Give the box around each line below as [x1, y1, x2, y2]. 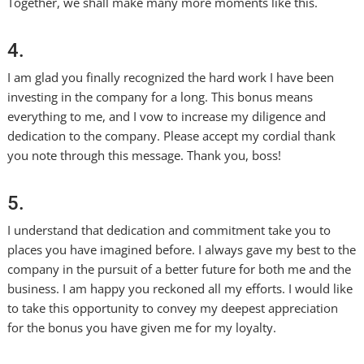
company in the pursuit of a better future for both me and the [7, 261, 352, 277]
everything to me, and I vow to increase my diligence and [7, 108, 327, 124]
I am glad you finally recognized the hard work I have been [7, 69, 335, 85]
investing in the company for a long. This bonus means [7, 89, 314, 105]
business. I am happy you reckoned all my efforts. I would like [7, 280, 353, 297]
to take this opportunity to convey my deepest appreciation [7, 300, 339, 316]
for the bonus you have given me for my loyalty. [7, 319, 277, 336]
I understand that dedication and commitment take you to [7, 222, 331, 238]
